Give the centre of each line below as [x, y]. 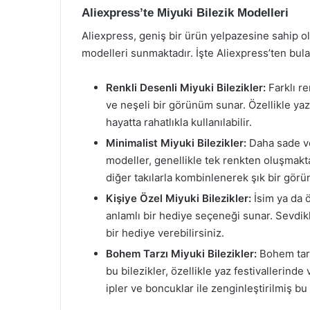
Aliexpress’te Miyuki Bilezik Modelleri [185, 13]
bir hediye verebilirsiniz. [165, 232]
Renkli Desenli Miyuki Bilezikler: [186, 87]
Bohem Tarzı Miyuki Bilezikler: [181, 253]
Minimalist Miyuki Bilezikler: [176, 143]
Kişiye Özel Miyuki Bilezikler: [179, 198]
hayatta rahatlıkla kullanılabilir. [179, 122]
